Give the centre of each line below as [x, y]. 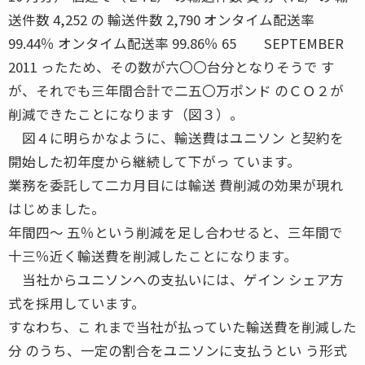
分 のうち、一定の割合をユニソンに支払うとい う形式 [178, 350]
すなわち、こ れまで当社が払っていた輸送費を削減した [182, 326]
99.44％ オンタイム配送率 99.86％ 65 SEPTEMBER [176, 43]
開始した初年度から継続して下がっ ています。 [154, 161]
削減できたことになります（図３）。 [126, 114]
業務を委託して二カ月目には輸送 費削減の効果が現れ [176, 185]
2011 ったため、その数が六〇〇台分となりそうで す [172, 66]
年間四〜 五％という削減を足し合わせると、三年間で [176, 232]
